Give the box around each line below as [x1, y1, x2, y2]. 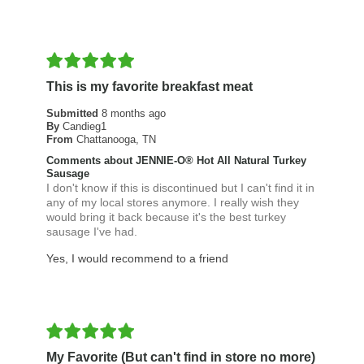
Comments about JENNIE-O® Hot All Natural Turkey [45, 154, 306, 167]
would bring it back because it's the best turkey [45, 210, 286, 224]
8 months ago [101, 107, 166, 120]
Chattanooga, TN [76, 133, 156, 146]
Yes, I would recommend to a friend [45, 252, 228, 266]
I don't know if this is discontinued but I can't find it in [45, 181, 314, 195]
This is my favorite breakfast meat [45, 80, 253, 94]
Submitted [45, 107, 102, 120]
